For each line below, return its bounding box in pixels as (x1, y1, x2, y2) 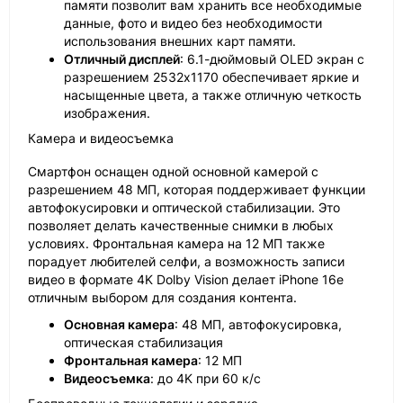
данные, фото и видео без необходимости (64, 15, 322, 31)
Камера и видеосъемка (28, 130, 174, 147)
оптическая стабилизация (64, 335, 223, 351)
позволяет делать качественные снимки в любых (28, 218, 334, 234)
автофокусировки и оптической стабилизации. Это (28, 200, 340, 216)
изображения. (64, 105, 150, 121)
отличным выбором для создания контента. (28, 290, 297, 306)
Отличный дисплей (64, 51, 180, 67)
